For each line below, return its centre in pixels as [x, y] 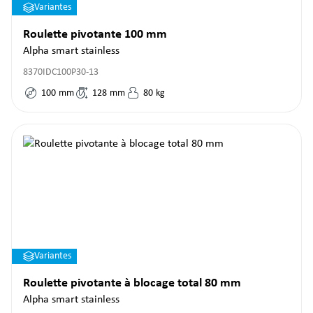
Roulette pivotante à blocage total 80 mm [132, 283]
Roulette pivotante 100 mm [95, 35]
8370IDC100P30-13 [61, 72]
